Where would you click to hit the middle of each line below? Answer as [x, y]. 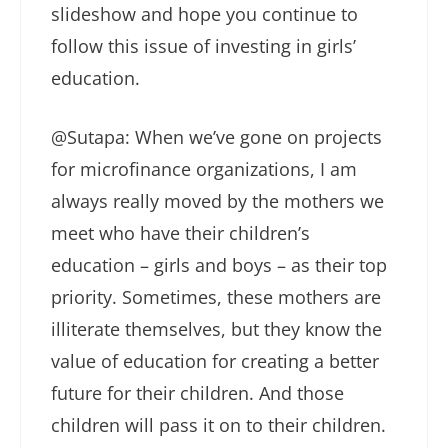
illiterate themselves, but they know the [216, 329]
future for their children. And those [197, 393]
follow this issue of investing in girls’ [203, 46]
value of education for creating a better [215, 361]
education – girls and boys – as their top [219, 265]
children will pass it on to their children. [218, 425]
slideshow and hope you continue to [204, 14]
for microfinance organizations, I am [204, 169]
